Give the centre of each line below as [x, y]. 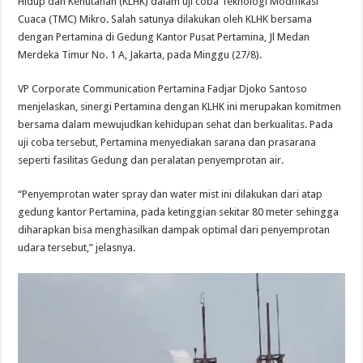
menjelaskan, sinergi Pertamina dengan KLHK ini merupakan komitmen [180, 107]
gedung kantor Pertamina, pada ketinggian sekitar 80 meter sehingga [179, 212]
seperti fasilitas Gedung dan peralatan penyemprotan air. [151, 160]
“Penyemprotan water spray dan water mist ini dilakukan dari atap [171, 194]
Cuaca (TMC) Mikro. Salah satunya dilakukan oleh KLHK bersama [165, 19]
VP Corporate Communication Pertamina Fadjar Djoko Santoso [163, 89]
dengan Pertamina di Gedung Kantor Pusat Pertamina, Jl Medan [164, 37]
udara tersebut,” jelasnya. [77, 248]
